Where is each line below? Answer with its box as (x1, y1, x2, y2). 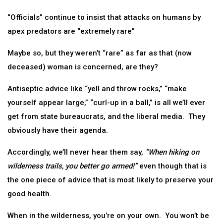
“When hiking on (143, 148, 199, 157)
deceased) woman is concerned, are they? (7, 62, 158, 71)
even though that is (139, 162, 207, 170)
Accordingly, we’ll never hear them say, (7, 148, 143, 157)
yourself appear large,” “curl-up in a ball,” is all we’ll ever (7, 98, 205, 107)
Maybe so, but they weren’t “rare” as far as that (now (7, 49, 192, 57)
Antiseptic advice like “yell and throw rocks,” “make (7, 84, 187, 93)
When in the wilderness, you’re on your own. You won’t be (7, 211, 209, 220)
